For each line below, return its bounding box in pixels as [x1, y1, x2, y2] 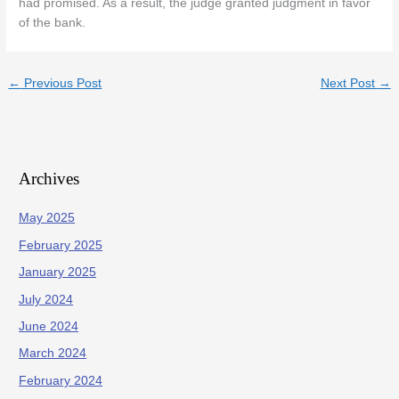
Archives [19, 169, 80, 189]
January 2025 [19, 265, 97, 280]
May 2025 [19, 211, 76, 225]
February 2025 [19, 238, 103, 252]
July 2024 [19, 292, 74, 306]
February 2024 [19, 373, 103, 387]
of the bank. [19, 16, 86, 30]
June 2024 [19, 320, 79, 334]
